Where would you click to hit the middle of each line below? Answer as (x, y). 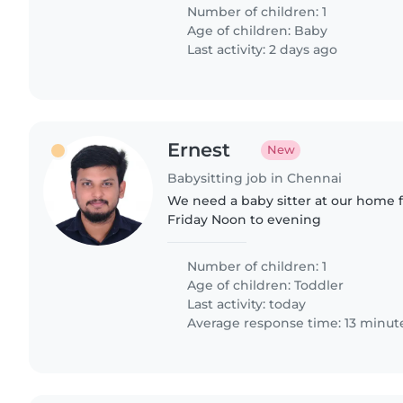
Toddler (319, 285)
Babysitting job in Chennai (255, 178)
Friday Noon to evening (245, 219)
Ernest (199, 149)
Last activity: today (245, 304)
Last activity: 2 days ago (261, 49)
